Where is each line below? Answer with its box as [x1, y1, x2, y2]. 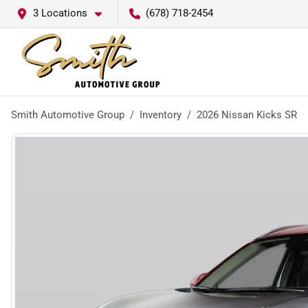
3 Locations [33, 7, 87, 19]
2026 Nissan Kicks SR [197, 109, 297, 121]
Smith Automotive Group [11, 109, 124, 121]
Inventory [140, 109, 181, 121]
